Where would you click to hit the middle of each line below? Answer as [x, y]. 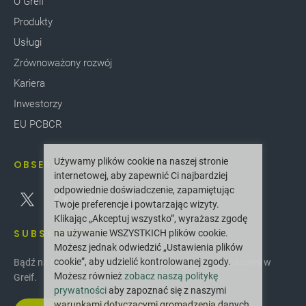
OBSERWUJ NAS [59, 164]
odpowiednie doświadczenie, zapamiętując [144, 190]
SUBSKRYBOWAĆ [67, 233]
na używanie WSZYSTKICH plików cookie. [141, 233]
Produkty [33, 22]
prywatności [80, 290]
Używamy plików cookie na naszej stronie [141, 161]
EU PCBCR [38, 124]
